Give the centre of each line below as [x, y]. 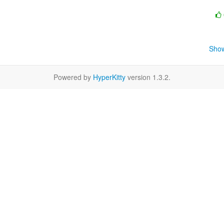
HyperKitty [109, 77]
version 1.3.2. [148, 77]
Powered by [73, 77]
